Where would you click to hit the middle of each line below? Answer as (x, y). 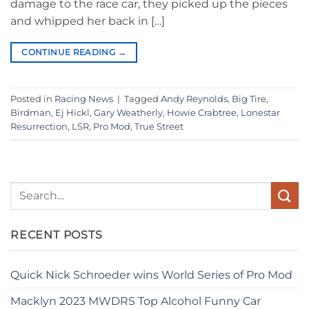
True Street (159, 126)
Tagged (142, 99)
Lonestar (260, 112)
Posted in (32, 99)
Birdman (31, 112)
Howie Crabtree (202, 112)
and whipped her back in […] (88, 21)
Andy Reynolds (194, 99)
